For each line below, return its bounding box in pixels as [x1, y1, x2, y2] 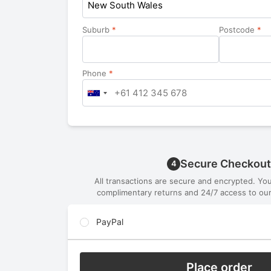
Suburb [82, 25, 112, 35]
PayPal [93, 217, 123, 227]
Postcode [219, 25, 257, 35]
